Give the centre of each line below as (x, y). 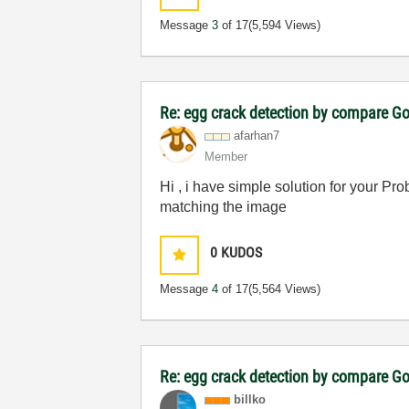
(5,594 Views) (285, 25)
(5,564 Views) (285, 289)
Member (226, 157)
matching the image (224, 207)
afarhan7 (257, 136)
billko (250, 399)
